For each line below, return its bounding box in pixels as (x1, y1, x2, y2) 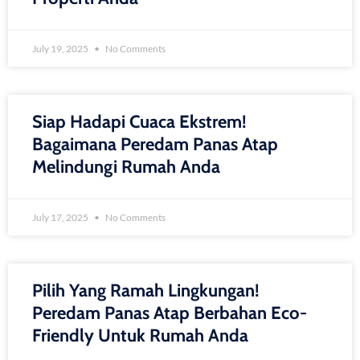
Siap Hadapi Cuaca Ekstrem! (32, 111, 247, 133)
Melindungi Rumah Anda (32, 156, 220, 178)
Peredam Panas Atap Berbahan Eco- (32, 302, 307, 324)
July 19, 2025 (32, 43, 90, 55)
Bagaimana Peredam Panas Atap (32, 133, 278, 155)
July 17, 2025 (32, 211, 90, 223)
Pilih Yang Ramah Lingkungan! (32, 280, 260, 301)
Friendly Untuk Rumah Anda (32, 325, 248, 346)
